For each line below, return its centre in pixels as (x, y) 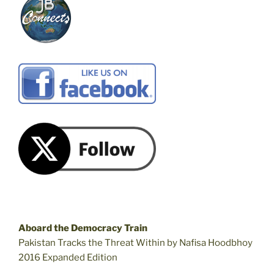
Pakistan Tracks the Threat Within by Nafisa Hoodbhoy (135, 243)
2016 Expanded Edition (68, 257)
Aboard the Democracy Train (83, 228)
